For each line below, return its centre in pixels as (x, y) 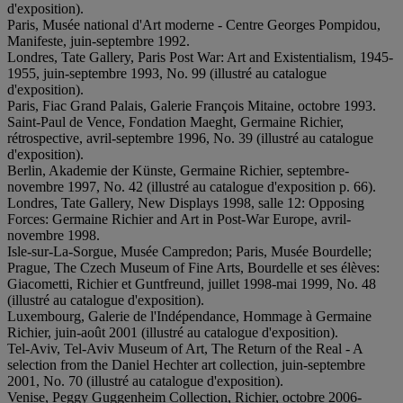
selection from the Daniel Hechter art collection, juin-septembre (186, 364)
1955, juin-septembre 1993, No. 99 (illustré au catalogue (167, 73)
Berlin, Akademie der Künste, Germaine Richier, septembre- (178, 170)
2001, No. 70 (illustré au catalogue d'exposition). (145, 381)
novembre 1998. (54, 235)
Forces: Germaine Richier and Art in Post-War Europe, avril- (179, 219)
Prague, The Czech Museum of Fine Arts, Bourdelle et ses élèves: (193, 267)
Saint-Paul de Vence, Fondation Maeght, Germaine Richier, (175, 121)
